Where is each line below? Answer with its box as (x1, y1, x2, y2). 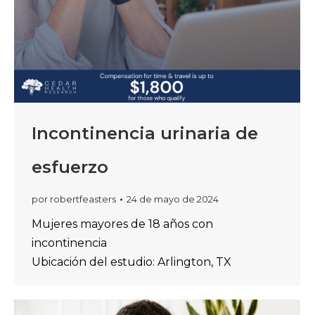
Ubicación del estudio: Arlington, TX (32, 255, 231, 269)
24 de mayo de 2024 (127, 193, 219, 205)
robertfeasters (50, 193, 116, 205)
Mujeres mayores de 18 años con (32, 217, 213, 231)
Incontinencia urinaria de (32, 123, 258, 143)
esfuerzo (32, 157, 108, 177)
